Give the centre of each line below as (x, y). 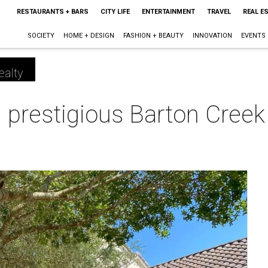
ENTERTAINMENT (168, 12)
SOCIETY (41, 36)
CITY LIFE (115, 12)
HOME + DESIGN (89, 36)
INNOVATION (212, 36)
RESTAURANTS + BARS (52, 12)
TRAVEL (219, 12)
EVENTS (253, 36)
